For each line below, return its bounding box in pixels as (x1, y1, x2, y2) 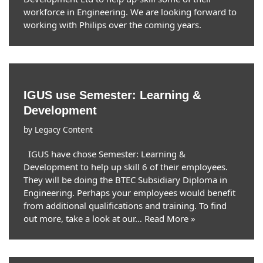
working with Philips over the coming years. (23, 19, 201, 31)
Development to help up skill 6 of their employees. (23, 161, 228, 173)
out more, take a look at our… (23, 213, 144, 224)
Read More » (144, 213, 195, 224)
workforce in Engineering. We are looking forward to (23, 6, 237, 18)
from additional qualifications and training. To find (23, 200, 227, 211)
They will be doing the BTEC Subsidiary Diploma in (23, 174, 227, 186)
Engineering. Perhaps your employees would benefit (23, 187, 235, 198)
